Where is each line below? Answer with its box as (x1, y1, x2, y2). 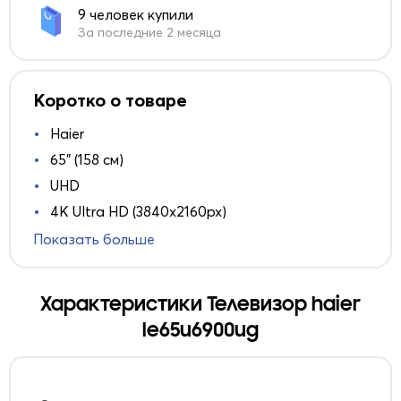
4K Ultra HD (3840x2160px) (50, 202, 226, 221)
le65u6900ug (142, 318, 259, 343)
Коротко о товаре (33, 89, 187, 112)
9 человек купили (78, 5, 193, 24)
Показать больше (33, 230, 155, 249)
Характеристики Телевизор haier (40, 292, 361, 317)
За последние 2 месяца (78, 24, 221, 41)
